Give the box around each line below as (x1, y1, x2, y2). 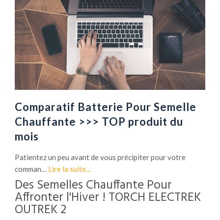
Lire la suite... (48, 164, 90, 173)
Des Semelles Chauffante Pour (15, 175, 172, 195)
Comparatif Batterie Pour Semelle (15, 100, 196, 113)
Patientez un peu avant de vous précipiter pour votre (15, 152, 186, 162)
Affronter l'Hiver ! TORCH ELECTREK (15, 188, 201, 208)
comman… (15, 164, 48, 173)
